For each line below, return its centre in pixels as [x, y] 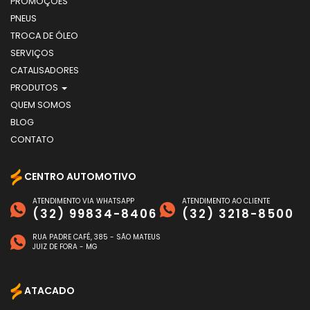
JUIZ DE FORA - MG [65, 247]
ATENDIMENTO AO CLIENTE [226, 201]
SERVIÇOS [32, 53]
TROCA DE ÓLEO [44, 36]
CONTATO [32, 140]
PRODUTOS [35, 88]
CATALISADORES [45, 71]
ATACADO [48, 291]
